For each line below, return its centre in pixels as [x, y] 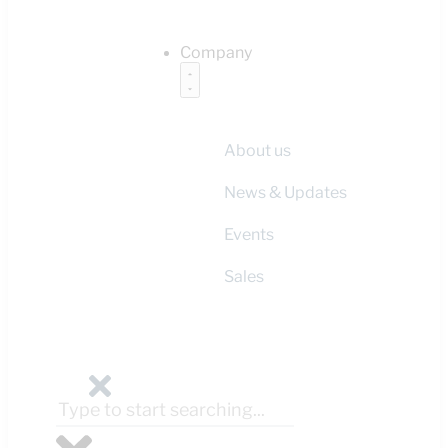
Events [249, 234]
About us [257, 150]
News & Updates [285, 192]
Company [216, 52]
